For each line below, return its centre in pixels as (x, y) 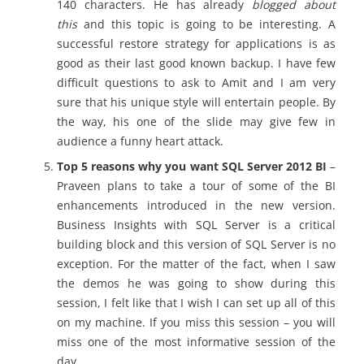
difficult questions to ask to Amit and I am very (196, 82)
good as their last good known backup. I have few (196, 63)
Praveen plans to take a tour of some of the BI (196, 185)
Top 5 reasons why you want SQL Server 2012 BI (192, 166)
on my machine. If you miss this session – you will (196, 322)
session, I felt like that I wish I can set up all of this (196, 302)
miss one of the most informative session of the (196, 341)
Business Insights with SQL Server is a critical (196, 224)
